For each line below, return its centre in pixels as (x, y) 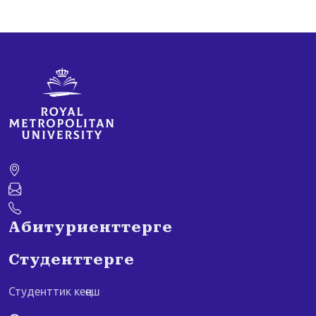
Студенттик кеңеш (54, 291)
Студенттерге (72, 259)
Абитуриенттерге (91, 227)
